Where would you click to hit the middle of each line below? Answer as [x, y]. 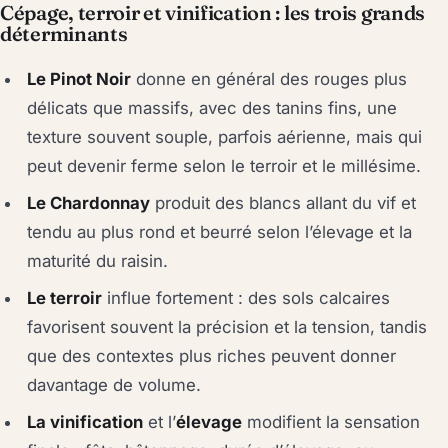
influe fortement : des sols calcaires [246, 297]
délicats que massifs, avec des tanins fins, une [212, 107]
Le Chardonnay [89, 202]
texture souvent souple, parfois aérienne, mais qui [225, 136]
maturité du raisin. [98, 260]
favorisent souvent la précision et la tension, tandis [227, 326]
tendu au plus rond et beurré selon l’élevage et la [220, 231]
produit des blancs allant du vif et [283, 202]
